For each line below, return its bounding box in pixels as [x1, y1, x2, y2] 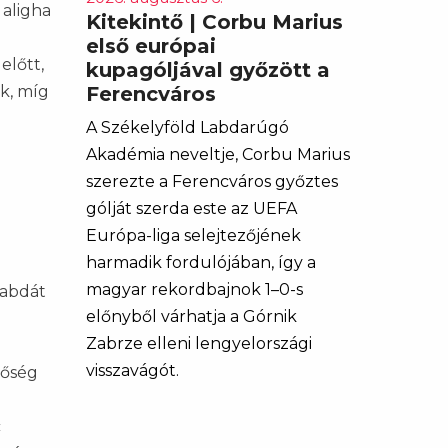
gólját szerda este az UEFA [86, 199, 297, 218]
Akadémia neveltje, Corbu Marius [86, 145, 350, 164]
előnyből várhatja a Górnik [86, 307, 297, 326]
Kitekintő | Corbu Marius [86, 10, 343, 34]
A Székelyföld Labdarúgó [86, 118, 289, 137]
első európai [86, 34, 216, 58]
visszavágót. [86, 361, 179, 380]
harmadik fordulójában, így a [86, 253, 316, 272]
